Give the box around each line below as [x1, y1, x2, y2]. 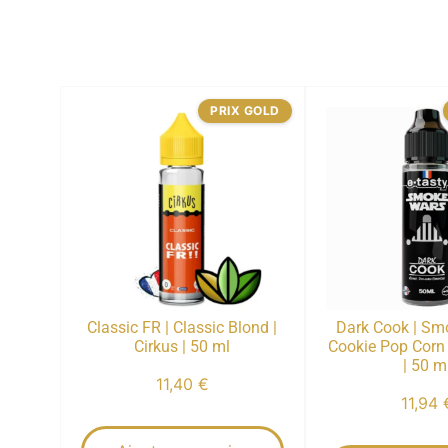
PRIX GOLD [210, 102, 280, 118]
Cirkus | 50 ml [134, 336, 231, 356]
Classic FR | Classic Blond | [87, 317, 278, 337]
